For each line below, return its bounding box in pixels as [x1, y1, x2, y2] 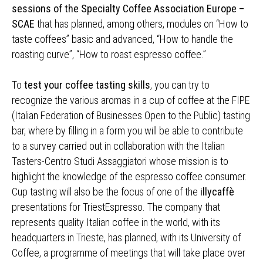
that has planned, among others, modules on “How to [35, 18, 248, 30]
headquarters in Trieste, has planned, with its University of [12, 231, 241, 244]
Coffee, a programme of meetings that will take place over [12, 247, 245, 259]
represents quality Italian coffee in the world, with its [12, 216, 220, 228]
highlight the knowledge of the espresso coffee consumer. [12, 170, 247, 183]
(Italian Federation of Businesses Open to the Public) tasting [12, 109, 250, 122]
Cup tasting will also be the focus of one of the [12, 186, 200, 198]
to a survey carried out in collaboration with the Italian [12, 140, 225, 152]
